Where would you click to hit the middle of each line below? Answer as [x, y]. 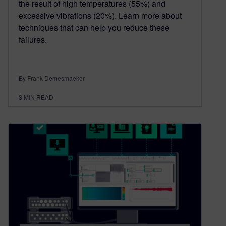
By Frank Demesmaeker [52, 78]
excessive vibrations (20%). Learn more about [100, 16]
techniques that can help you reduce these [94, 28]
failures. [33, 40]
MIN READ [39, 97]
